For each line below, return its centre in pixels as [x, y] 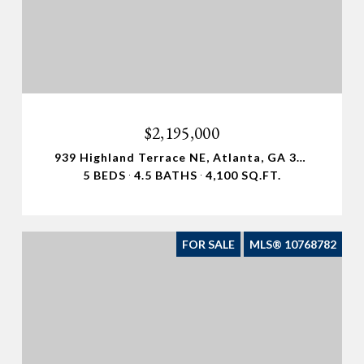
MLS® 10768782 [293, 244]
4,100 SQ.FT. [243, 175]
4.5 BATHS [166, 175]
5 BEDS [104, 175]
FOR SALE [208, 244]
